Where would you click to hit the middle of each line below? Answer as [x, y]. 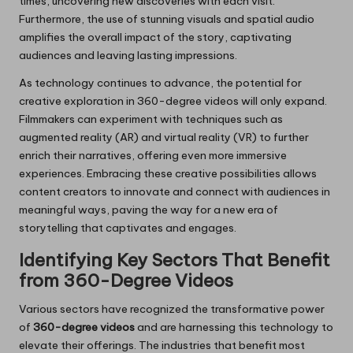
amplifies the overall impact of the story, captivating [155, 37]
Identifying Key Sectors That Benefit [175, 260]
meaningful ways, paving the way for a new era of [149, 210]
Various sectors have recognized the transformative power [172, 309]
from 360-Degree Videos [126, 281]
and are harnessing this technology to [234, 327]
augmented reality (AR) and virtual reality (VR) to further [164, 137]
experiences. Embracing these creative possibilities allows [168, 174]
